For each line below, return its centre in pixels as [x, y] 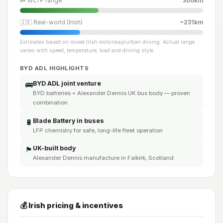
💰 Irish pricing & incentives [71, 206]
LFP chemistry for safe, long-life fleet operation [98, 130]
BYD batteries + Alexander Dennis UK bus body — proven [111, 93]
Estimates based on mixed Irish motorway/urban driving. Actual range [107, 42]
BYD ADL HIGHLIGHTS [55, 68]
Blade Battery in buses [68, 120]
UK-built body [54, 148]
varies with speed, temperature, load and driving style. [87, 50]
